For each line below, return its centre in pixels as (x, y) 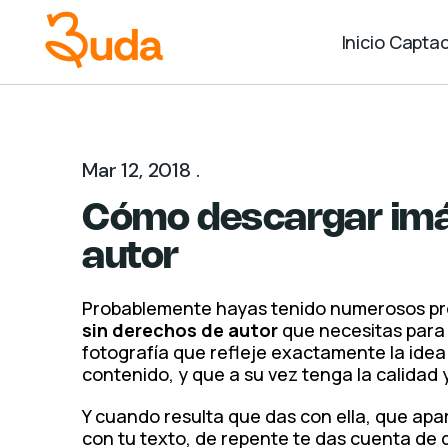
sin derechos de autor (180, 330)
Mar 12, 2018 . (141, 170)
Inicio (363, 42)
